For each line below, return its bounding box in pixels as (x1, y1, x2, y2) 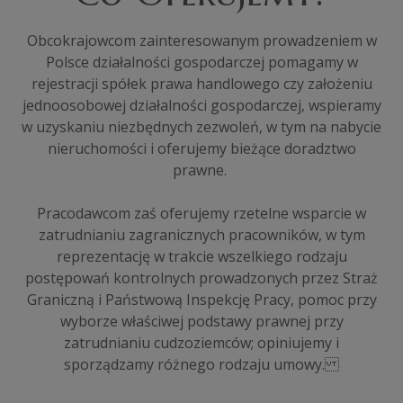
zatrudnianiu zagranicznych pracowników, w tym (38, 225, 365, 245)
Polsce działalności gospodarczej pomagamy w (45, 52, 358, 72)
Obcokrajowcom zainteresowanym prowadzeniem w (26, 31, 377, 50)
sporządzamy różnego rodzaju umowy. (64, 354, 339, 374)
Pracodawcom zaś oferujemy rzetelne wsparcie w (37, 203, 366, 223)
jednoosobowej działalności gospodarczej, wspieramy (22, 95, 381, 115)
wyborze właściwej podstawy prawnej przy (59, 311, 344, 331)
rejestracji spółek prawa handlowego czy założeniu (31, 74, 372, 94)
